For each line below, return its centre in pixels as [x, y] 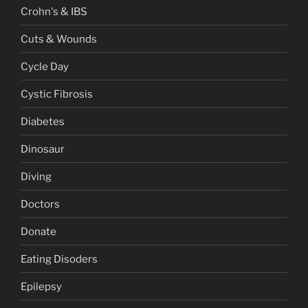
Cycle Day [45, 66]
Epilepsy [41, 286]
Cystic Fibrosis [57, 94]
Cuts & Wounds [59, 39]
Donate [38, 231]
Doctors [40, 204]
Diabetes [43, 121]
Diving [36, 176]
